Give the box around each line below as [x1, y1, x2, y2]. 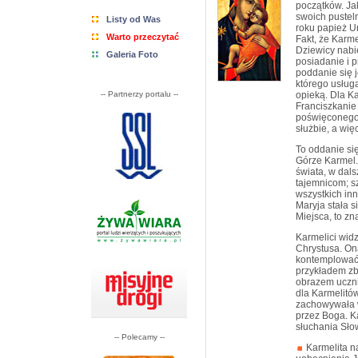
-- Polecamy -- [113, 332, 165, 341]
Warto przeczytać [106, 32, 179, 42]
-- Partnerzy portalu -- [100, 89, 178, 98]
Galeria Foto [106, 50, 158, 59]
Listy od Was [106, 14, 161, 24]
